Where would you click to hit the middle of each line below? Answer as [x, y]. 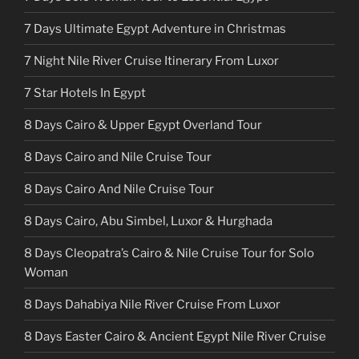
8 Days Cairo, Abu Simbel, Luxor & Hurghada [148, 221]
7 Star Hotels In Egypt [85, 93]
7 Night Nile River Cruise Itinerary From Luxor [151, 61]
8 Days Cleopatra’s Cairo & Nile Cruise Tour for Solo [169, 253]
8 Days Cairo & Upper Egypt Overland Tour [143, 125]
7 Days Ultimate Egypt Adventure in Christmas [155, 28]
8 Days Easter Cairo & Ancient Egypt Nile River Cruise [175, 336]
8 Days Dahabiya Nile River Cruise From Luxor [152, 304]
